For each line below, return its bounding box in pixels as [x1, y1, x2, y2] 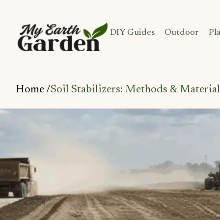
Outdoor [165, 28, 199, 37]
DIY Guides [110, 28, 155, 37]
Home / [16, 84, 51, 95]
